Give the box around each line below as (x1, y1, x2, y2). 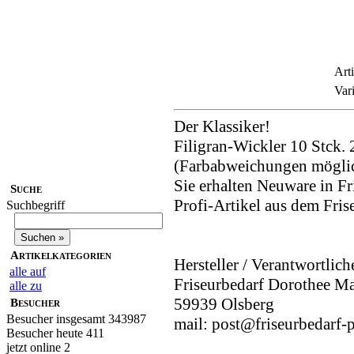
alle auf (9, 265, 46, 279)
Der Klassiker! (174, 117, 270, 137)
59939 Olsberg (174, 295, 274, 314)
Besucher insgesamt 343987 (6, 312, 146, 326)
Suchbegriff (6, 198, 65, 213)
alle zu (9, 279, 42, 293)
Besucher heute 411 (6, 326, 104, 341)
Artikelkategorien (10, 249, 111, 262)
